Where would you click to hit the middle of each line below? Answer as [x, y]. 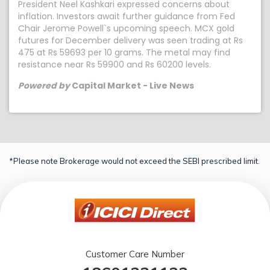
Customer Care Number [135, 254]
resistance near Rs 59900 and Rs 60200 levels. [115, 64]
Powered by [44, 86]
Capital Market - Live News [132, 86]
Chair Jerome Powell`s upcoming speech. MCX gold [126, 28]
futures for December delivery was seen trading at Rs [130, 40]
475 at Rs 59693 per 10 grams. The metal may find [124, 52]
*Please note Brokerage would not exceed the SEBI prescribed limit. [134, 161]
